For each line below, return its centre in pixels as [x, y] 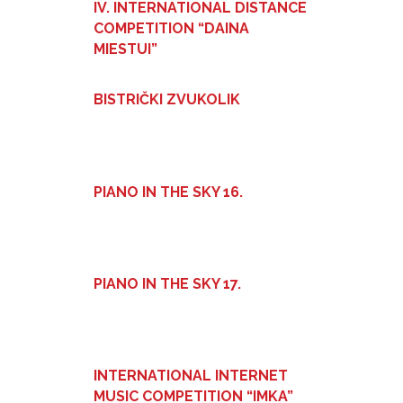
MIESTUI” [125, 49]
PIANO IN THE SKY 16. [168, 192]
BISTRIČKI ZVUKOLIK [167, 100]
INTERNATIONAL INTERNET [191, 376]
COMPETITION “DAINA [171, 28]
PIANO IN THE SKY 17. [167, 283]
